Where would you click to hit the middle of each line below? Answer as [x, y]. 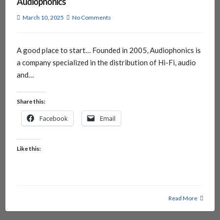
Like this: [28, 149]
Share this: [31, 102]
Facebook [53, 119]
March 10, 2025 [43, 17]
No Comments [91, 17]
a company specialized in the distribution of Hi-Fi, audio [106, 62]
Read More [183, 198]
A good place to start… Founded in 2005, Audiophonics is [109, 50]
